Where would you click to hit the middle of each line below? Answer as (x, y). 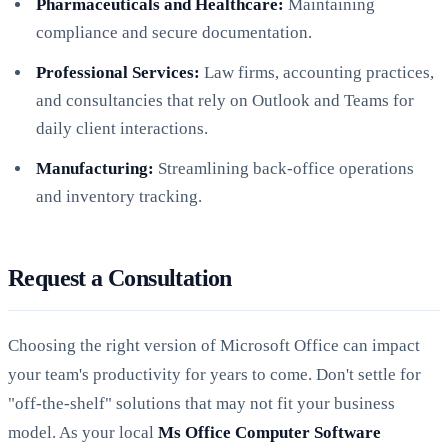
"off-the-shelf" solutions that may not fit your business (201, 403)
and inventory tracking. (119, 196)
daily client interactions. (122, 128)
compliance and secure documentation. (174, 32)
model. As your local (83, 432)
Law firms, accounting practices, (317, 72)
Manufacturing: (95, 168)
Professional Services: (118, 72)
